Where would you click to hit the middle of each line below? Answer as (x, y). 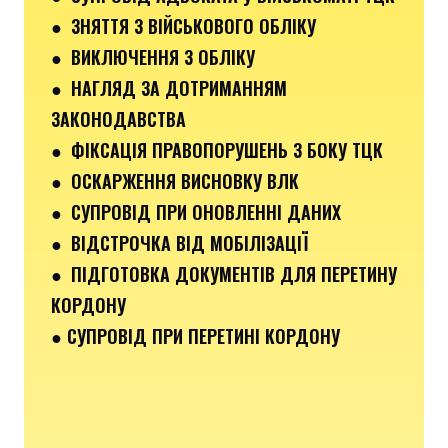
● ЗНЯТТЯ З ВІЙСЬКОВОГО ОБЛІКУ (183, 25)
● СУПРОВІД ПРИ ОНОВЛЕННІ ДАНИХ (196, 211)
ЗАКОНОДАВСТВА (118, 118)
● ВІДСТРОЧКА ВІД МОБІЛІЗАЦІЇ (179, 242)
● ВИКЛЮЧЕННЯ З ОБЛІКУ (153, 56)
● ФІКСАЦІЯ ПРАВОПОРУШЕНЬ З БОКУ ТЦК (217, 149)
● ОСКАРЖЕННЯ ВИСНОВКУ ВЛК (175, 180)
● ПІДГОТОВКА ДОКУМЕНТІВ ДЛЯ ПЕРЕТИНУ (224, 273)
